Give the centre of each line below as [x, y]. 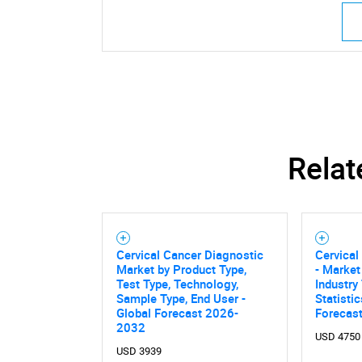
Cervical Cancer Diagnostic [189, 254]
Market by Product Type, [181, 269]
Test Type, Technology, [177, 283]
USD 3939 [139, 351]
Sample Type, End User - [181, 298]
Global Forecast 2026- [177, 312]
